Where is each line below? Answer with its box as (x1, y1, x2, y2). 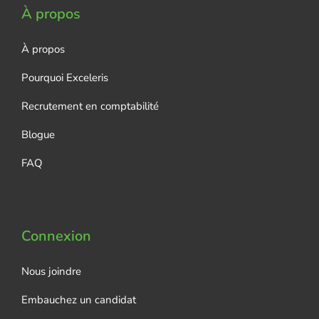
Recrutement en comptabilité (21, 98, 159, 113)
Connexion (21, 226, 91, 246)
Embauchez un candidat (21, 292, 136, 307)
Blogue (21, 127, 55, 142)
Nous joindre (21, 263, 81, 278)
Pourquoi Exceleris (21, 70, 108, 85)
